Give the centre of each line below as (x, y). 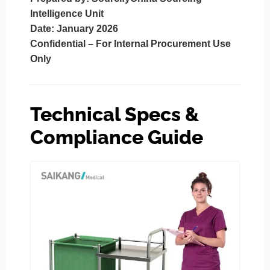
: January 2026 (85, 29)
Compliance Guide (117, 137)
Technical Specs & (115, 115)
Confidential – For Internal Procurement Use (130, 44)
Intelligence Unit (67, 14)
